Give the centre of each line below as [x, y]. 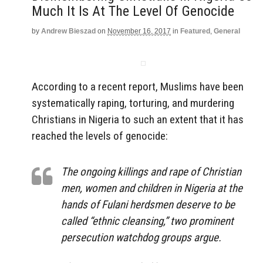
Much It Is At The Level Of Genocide [133, 11]
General [227, 31]
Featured [195, 31]
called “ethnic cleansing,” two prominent [147, 221]
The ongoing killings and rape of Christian [151, 172]
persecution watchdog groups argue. [141, 238]
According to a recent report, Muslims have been [138, 87]
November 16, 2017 [139, 31]
